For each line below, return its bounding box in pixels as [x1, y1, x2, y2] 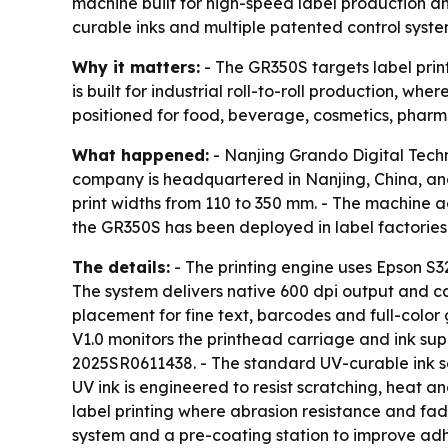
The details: [72, 257, 170, 278]
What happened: [72, 145, 209, 166]
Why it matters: [72, 57, 200, 78]
